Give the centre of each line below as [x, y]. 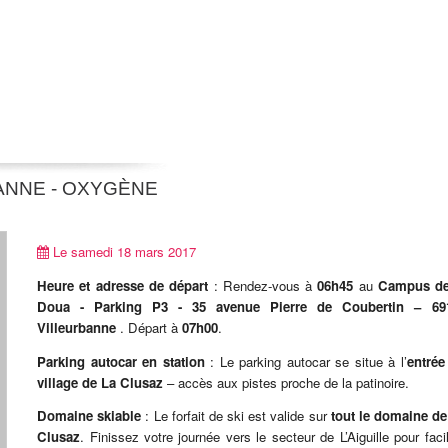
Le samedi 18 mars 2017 [123, 252]
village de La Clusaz [100, 382]
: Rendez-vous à [265, 285]
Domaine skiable [89, 416]
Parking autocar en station [124, 361]
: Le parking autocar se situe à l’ [308, 361]
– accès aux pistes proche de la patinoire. [286, 382]
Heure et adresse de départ [125, 285]
